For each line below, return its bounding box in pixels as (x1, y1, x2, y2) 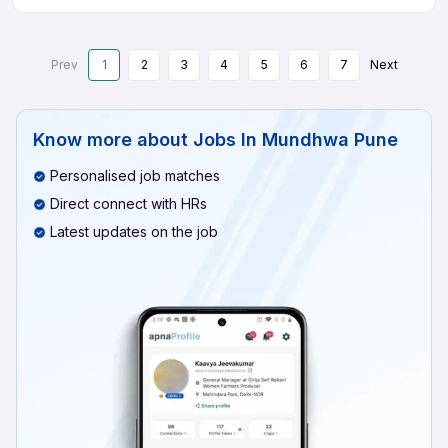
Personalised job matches (50, 167, 220, 184)
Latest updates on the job (50, 223, 218, 240)
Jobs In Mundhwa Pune (193, 129, 398, 150)
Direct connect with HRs (50, 195, 207, 212)
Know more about (33, 129, 188, 150)
